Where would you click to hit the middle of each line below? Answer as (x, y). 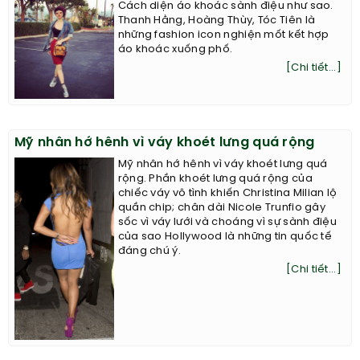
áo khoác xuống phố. (175, 50)
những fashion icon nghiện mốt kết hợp (223, 35)
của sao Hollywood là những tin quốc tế (225, 237)
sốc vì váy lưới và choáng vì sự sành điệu (227, 223)
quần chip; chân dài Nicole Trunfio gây (222, 208)
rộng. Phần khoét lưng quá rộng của (215, 179)
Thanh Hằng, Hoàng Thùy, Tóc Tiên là (217, 21)
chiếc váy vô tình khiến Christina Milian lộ (227, 194)
